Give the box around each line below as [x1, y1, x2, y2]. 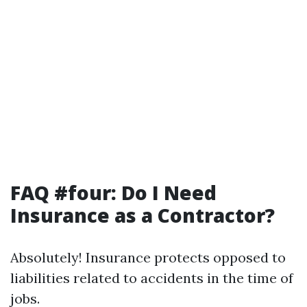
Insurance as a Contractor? [10, 202, 275, 228]
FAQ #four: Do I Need [10, 180, 217, 206]
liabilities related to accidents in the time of [10, 269, 293, 286]
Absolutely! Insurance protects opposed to [10, 249, 286, 266]
